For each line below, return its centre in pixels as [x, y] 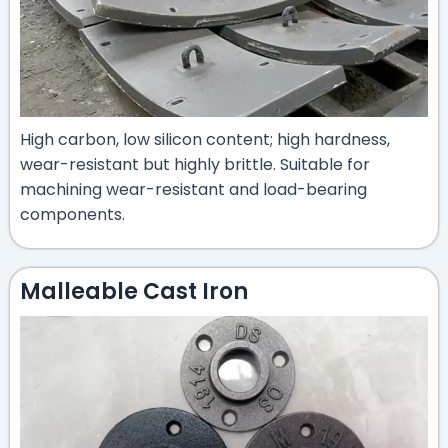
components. [72, 214]
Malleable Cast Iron [134, 291]
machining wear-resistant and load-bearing [193, 189]
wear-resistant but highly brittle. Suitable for [195, 164]
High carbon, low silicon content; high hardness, [205, 139]
